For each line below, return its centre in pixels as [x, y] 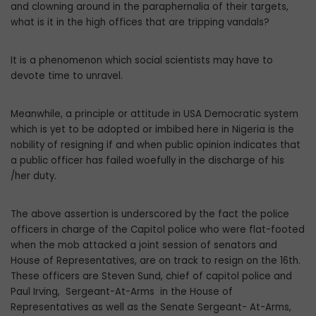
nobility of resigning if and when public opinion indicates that [156, 145]
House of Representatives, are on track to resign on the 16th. [156, 261]
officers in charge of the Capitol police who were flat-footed [158, 230]
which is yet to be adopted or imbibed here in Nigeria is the [152, 130]
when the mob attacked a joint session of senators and [144, 245]
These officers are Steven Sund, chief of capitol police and [151, 276]
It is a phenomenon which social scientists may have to [142, 61]
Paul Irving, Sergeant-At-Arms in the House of [122, 292]
